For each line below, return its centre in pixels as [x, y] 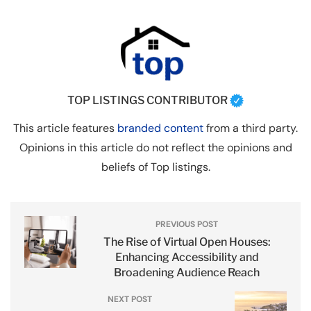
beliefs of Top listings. [155, 167]
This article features [65, 128]
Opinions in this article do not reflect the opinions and [155, 147]
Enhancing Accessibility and [187, 257]
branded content [160, 128]
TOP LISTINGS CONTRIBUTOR [147, 100]
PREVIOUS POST [187, 224]
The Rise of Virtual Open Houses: [187, 242]
